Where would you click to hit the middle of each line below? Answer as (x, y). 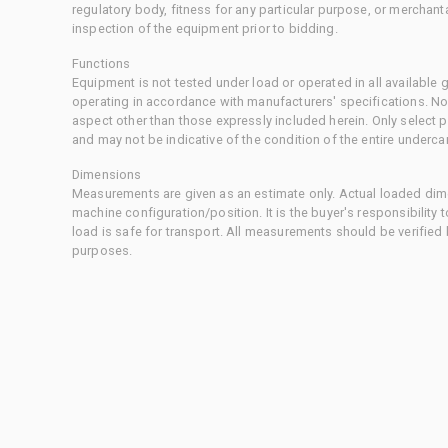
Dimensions (107, 174)
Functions (101, 63)
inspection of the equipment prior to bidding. (205, 28)
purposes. (102, 250)
